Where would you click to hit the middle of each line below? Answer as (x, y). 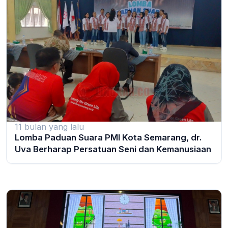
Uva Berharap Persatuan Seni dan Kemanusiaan (113, 149)
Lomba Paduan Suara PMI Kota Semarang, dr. (108, 138)
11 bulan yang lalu (49, 127)
